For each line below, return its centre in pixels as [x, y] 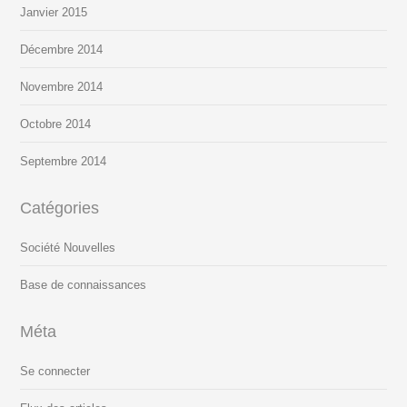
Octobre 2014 [56, 124]
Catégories [60, 208]
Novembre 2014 [62, 87]
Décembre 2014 [62, 50]
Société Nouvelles [68, 248]
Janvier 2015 [54, 13]
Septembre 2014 [64, 162]
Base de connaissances [84, 285]
